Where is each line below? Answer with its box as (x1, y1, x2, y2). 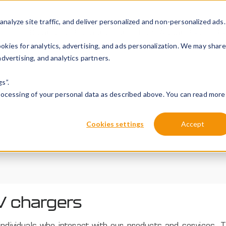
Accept (181, 119, 205, 128)
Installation (110, 28, 154, 37)
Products (70, 28, 107, 37)
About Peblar (158, 28, 211, 37)
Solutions (29, 28, 67, 37)
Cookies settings (86, 119, 144, 128)
